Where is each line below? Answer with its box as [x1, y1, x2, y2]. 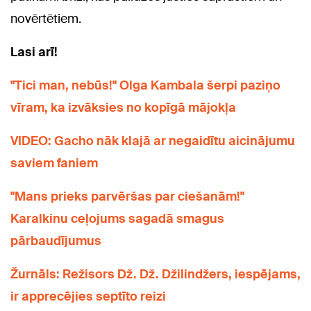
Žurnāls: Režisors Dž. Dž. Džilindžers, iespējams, [10, 266, 301, 283]
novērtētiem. [10, 10, 81, 28]
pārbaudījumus [10, 233, 101, 250]
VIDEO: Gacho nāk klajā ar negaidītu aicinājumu [10, 133, 295, 150]
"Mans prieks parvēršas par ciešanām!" [10, 188, 244, 205]
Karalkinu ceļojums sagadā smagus [10, 210, 224, 228]
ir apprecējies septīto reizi [10, 288, 166, 305]
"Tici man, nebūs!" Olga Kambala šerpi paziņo [10, 77, 280, 94]
